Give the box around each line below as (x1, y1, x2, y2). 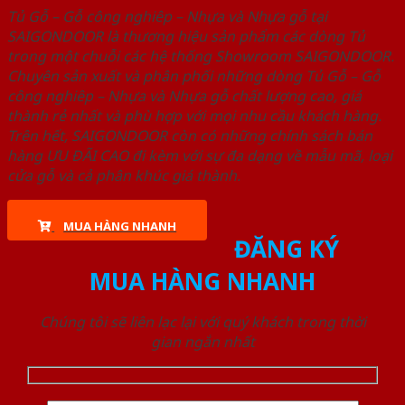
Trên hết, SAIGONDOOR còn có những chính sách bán (7, 126, 372, 146)
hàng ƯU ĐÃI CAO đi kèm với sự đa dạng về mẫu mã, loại (7, 146, 392, 166)
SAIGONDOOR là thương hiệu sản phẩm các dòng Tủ (7, 26, 365, 47)
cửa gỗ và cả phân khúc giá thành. (7, 165, 240, 186)
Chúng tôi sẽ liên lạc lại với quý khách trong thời (39, 312, 366, 333)
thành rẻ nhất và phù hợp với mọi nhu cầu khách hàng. (7, 106, 381, 127)
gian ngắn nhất (150, 332, 255, 353)
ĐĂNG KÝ (233, 232, 339, 266)
